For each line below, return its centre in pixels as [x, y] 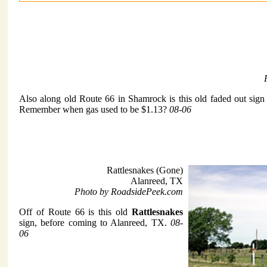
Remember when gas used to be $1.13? [94, 110]
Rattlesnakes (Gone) [145, 170]
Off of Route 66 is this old [75, 212]
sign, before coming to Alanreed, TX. [95, 223]
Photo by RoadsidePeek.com [129, 192]
